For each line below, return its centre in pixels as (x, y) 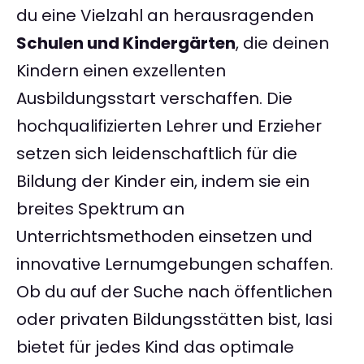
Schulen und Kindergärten (126, 43)
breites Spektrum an (100, 209)
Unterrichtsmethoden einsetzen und (165, 237)
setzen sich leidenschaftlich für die (157, 154)
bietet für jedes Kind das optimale (155, 347)
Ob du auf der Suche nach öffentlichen (174, 292)
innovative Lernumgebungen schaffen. (175, 264)
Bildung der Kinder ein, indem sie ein (163, 182)
